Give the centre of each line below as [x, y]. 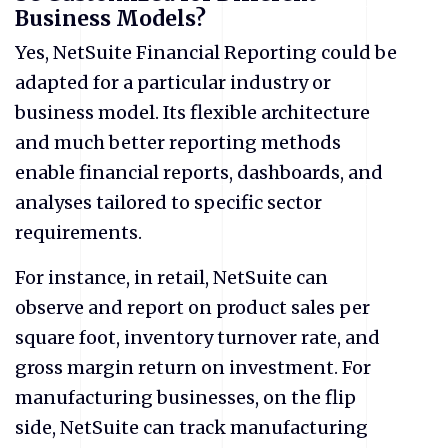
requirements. [78, 232]
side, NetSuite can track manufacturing [191, 427]
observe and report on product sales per [192, 307]
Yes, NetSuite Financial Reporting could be [206, 52]
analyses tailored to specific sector [168, 202]
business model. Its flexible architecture [192, 112]
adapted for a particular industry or [173, 82]
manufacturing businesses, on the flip [185, 397]
